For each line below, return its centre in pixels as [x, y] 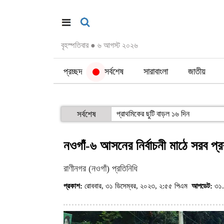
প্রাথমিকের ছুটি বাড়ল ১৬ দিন [153, 114]
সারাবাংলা [156, 71]
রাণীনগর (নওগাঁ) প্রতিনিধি [100, 168]
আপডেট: [202, 186]
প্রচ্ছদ [73, 71]
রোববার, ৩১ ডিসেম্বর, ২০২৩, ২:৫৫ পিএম [137, 186]
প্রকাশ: [73, 186]
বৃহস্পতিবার [76, 45]
